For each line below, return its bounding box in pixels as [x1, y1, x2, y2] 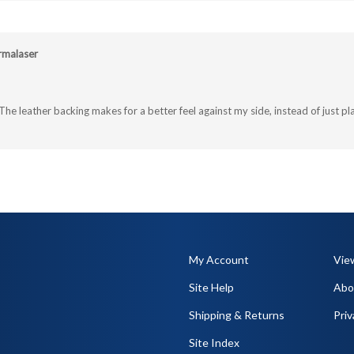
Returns [244, 292, 284, 306]
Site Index [189, 319, 239, 333]
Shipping [189, 292, 232, 306]
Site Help [189, 264, 234, 278]
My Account [189, 236, 249, 250]
